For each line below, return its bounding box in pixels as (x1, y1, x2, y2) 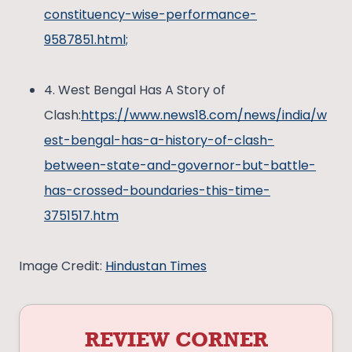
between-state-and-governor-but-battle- (44, 156, 316, 175)
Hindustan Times (105, 257, 207, 276)
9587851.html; (44, 31, 128, 49)
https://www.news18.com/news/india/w (81, 106, 327, 125)
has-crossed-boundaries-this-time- (44, 181, 270, 200)
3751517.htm (44, 207, 119, 225)
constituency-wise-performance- (44, 5, 257, 24)
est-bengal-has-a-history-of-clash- (44, 131, 274, 150)
